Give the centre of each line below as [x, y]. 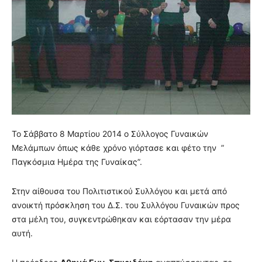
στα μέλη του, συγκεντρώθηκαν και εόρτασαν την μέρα [121, 219]
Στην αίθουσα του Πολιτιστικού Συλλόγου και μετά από [119, 191]
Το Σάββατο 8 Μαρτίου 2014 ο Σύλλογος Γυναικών [110, 134]
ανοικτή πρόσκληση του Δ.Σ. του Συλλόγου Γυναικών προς [126, 205]
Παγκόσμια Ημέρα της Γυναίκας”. [77, 162]
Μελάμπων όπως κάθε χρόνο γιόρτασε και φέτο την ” [118, 148]
